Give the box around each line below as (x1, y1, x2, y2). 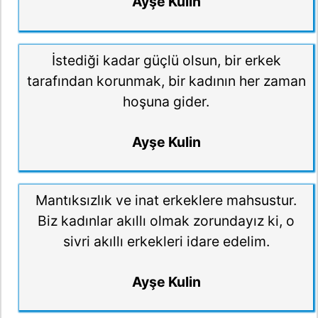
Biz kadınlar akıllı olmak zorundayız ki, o (38, 212, 295, 230)
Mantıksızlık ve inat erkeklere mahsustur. (35, 192, 297, 209)
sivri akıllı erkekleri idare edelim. (62, 233, 270, 251)
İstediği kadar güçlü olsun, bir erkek (51, 52, 281, 69)
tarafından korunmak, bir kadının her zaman (26, 72, 306, 89)
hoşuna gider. (123, 93, 209, 110)
